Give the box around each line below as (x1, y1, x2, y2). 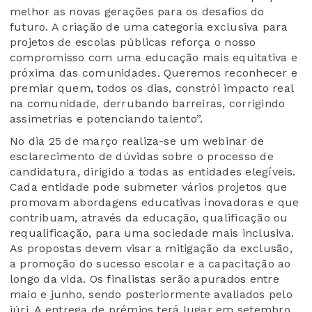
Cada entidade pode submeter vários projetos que (10, 180, 288, 194)
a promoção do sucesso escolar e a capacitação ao (10, 257, 291, 271)
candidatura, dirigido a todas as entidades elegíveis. (10, 165, 296, 179)
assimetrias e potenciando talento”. (10, 112, 203, 126)
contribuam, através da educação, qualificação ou (10, 211, 288, 225)
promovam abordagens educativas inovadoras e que (10, 196, 299, 210)
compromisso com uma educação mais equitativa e (10, 51, 298, 65)
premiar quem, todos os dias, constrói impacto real (10, 81, 293, 95)
